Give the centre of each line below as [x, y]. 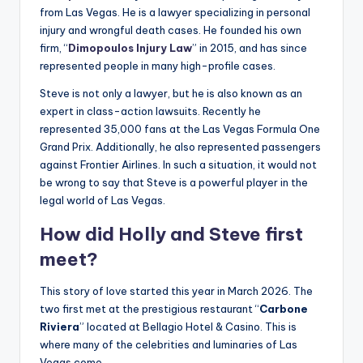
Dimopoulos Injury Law [130, 48]
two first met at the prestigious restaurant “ [149, 309]
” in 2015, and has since [250, 48]
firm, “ [54, 48]
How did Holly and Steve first [171, 235]
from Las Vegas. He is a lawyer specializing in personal [175, 13]
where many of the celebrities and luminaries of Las [169, 345]
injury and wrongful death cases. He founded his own [171, 30]
